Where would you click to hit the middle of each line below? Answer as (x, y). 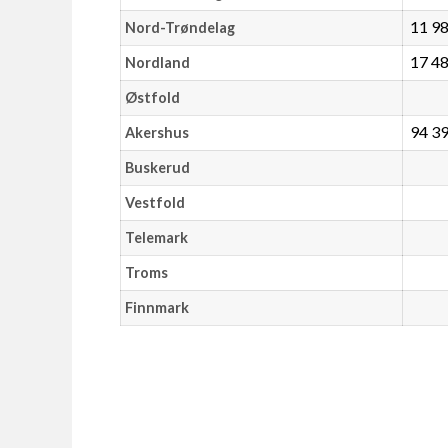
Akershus (156, 133)
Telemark (156, 238)
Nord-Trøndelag (179, 28)
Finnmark (156, 308)
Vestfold (154, 203)
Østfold (152, 98)
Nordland (157, 63)
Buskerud (157, 168)
